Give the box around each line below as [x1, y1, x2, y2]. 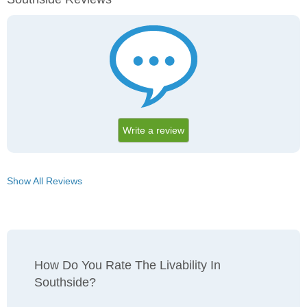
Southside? [34, 275, 96, 290]
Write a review [123, 125, 184, 136]
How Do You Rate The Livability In [34, 258, 221, 273]
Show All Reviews [7, 175, 82, 187]
